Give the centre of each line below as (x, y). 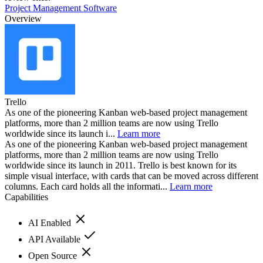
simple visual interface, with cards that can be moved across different (131, 176)
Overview (23, 18)
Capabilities (26, 197)
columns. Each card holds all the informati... (87, 186)
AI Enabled (51, 222)
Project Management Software (61, 8)
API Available (55, 239)
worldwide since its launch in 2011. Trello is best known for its (121, 165)
